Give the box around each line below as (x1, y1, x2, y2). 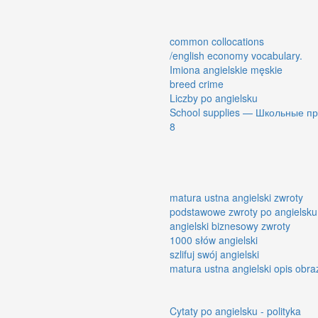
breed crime (170, 76, 224, 91)
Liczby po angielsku (170, 90, 258, 105)
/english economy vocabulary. (170, 48, 302, 62)
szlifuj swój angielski (170, 246, 259, 261)
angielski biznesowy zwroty (170, 218, 290, 233)
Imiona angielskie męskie (170, 62, 283, 77)
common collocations (170, 33, 264, 48)
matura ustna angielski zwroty (170, 190, 303, 204)
